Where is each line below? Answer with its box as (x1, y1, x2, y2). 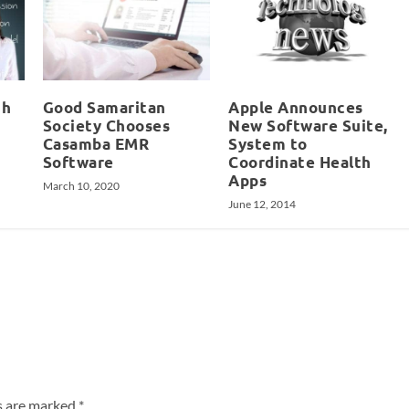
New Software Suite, (228, 115, 388, 135)
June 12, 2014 (228, 196, 297, 211)
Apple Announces (228, 97, 363, 117)
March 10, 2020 (42, 178, 120, 193)
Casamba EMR (42, 133, 150, 153)
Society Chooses (42, 115, 171, 135)
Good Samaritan (42, 97, 166, 117)
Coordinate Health (228, 152, 372, 172)
